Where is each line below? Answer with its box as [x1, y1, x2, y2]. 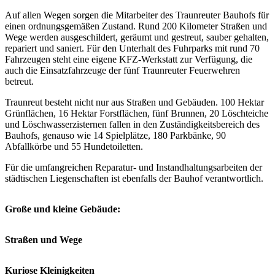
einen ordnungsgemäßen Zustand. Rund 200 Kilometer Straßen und [5, 21, 267, 32]
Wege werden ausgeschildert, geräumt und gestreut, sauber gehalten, [5, 32, 269, 43]
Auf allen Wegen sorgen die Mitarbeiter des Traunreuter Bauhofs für [5, 10, 269, 21]
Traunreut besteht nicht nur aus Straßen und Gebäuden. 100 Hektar [5, 97, 264, 108]
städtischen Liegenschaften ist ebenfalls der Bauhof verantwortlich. [5, 173, 263, 184]
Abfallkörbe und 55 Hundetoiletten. [5, 141, 143, 152]
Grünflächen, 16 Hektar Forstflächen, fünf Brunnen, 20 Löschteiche [5, 108, 268, 119]
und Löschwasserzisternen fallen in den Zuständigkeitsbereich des [5, 119, 260, 130]
